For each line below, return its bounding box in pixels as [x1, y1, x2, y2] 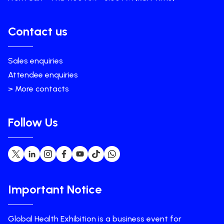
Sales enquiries [8, 56, 63, 65]
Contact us [8, 24, 67, 38]
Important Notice [8, 182, 101, 196]
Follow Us [8, 115, 58, 129]
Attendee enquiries [8, 70, 78, 79]
